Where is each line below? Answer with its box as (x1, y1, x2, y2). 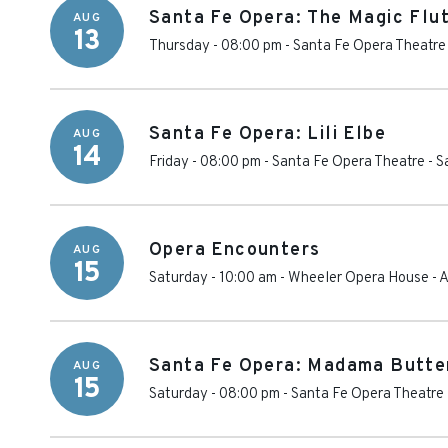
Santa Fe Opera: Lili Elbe (149, 123, 386, 146)
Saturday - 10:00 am (149, 269, 277, 288)
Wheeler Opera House (288, 269, 429, 288)
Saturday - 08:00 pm (149, 385, 280, 404)
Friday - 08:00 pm (149, 153, 261, 172)
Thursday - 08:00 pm (149, 37, 282, 56)
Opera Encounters (149, 239, 321, 262)
